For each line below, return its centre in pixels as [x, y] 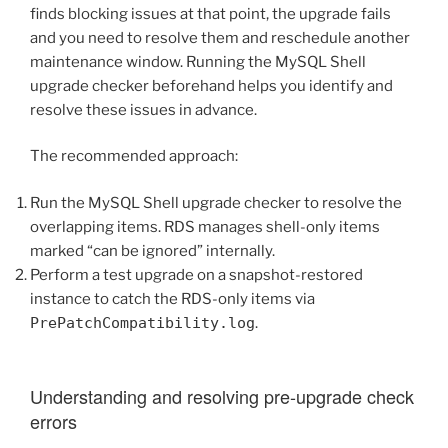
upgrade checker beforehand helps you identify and [211, 85]
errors [53, 421]
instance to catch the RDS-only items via [172, 298]
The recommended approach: [134, 156]
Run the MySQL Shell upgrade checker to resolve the [216, 202]
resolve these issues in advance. [143, 109]
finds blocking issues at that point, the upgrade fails [210, 13]
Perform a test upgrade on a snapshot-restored [196, 274]
